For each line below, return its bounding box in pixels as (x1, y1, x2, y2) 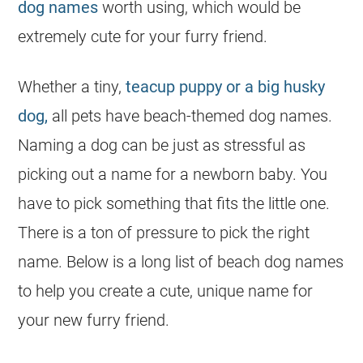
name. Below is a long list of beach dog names (18, 252, 344, 272)
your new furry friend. (18, 310, 170, 331)
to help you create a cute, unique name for (18, 281, 314, 301)
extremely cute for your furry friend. (18, 27, 268, 47)
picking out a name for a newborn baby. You (18, 164, 328, 185)
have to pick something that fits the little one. (18, 194, 331, 214)
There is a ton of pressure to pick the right (18, 223, 310, 243)
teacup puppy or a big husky (126, 77, 326, 97)
